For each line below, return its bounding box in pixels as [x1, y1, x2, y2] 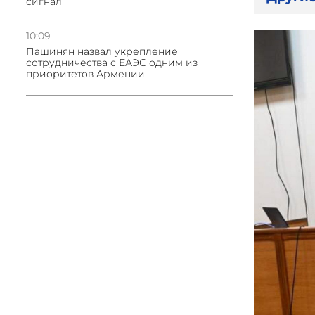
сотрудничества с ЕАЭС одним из [26, 56, 198, 69]
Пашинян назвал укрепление [26, 45, 178, 58]
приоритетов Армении [26, 67, 145, 80]
